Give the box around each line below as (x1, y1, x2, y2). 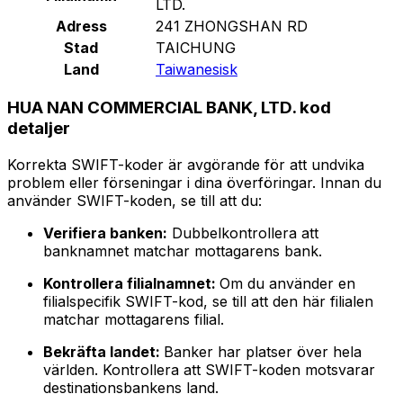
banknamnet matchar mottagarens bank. (43, 242, 322, 261)
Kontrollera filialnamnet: (43, 274, 219, 293)
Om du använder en (219, 274, 355, 293)
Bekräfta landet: (43, 343, 164, 362)
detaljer (7, 118, 70, 139)
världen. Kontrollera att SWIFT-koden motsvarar (43, 361, 375, 380)
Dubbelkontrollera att (167, 224, 318, 243)
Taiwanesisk (156, 59, 237, 78)
